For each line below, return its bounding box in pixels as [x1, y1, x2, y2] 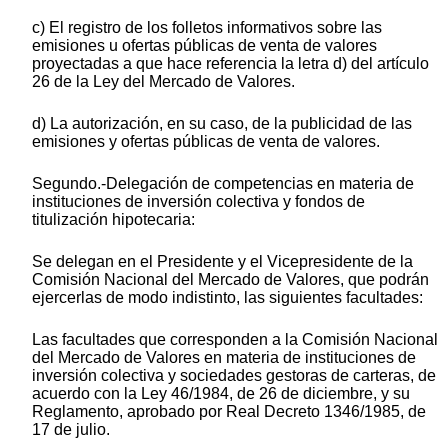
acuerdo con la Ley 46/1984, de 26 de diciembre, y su [32, 385, 410, 403]
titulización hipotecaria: [32, 211, 195, 229]
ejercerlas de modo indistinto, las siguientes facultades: [32, 289, 423, 307]
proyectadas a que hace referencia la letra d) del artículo [32, 55, 429, 73]
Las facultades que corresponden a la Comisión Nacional [32, 331, 438, 349]
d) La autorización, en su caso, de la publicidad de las [32, 115, 412, 133]
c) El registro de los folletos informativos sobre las [32, 19, 382, 37]
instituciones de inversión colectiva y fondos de [32, 193, 365, 211]
